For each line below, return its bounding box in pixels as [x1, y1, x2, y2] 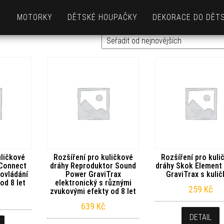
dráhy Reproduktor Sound [50, 160, 136, 170]
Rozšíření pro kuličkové [53, 152, 133, 162]
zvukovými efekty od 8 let [50, 186, 136, 196]
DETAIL [189, 212, 212, 222]
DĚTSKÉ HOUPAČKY [67, 12, 137, 22]
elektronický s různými [54, 177, 131, 187]
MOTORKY [17, 12, 52, 22]
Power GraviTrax [65, 169, 121, 179]
